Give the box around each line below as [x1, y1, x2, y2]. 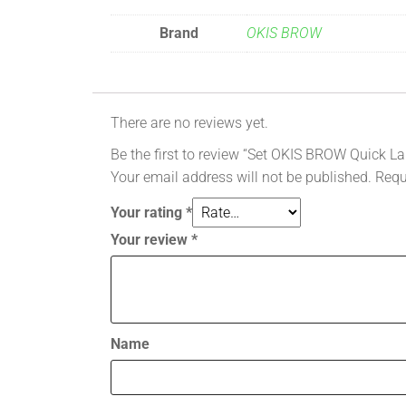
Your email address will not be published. [111, 169, 372, 187]
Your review [111, 231, 191, 249]
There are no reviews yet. [111, 114, 268, 132]
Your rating [111, 204, 186, 222]
